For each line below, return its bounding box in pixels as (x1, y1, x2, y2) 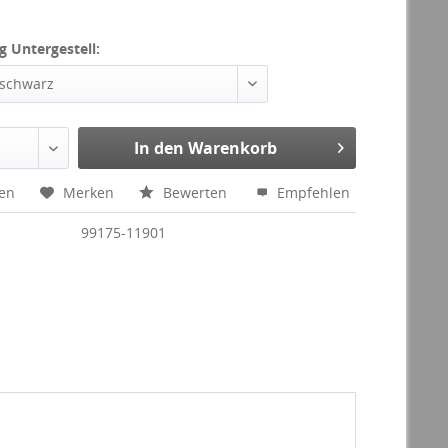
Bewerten (159, 183, 232, 202)
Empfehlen (273, 183, 351, 202)
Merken (63, 183, 115, 202)
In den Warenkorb (133, 137, 277, 159)
